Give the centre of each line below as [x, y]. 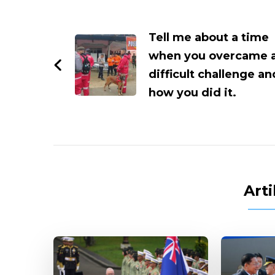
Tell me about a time [209, 37]
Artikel [92, 23]
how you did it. [192, 92]
